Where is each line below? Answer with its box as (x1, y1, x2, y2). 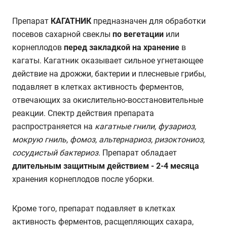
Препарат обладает (100, 148, 177, 158)
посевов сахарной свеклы (12, 29, 112, 39)
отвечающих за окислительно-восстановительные (12, 95, 203, 105)
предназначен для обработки (93, 16, 206, 26)
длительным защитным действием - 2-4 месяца (12, 161, 199, 171)
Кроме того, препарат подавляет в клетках (12, 204, 175, 213)
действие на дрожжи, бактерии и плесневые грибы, (12, 69, 206, 79)
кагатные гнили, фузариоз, (95, 122, 196, 131)
